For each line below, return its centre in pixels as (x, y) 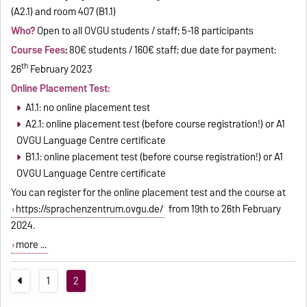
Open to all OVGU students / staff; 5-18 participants (146, 30)
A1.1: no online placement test (87, 107)
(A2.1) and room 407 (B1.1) (64, 11)
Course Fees (38, 50)
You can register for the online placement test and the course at (149, 192)
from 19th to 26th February (222, 209)
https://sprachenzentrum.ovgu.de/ (89, 209)
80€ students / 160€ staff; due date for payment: (172, 50)
